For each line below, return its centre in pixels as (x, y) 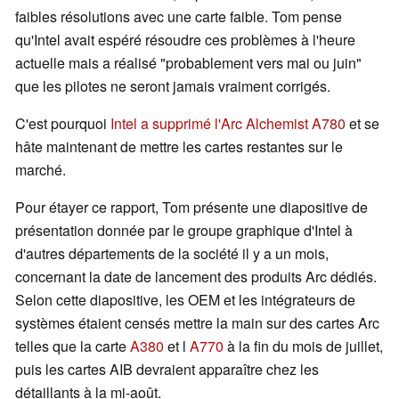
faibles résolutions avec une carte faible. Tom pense (179, 17)
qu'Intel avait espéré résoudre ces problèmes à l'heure (185, 40)
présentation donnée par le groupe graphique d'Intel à (184, 231)
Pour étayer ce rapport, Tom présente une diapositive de (191, 208)
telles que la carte (73, 346)
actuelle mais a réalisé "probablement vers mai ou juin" (188, 63)
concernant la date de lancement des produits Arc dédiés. (196, 277)
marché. (41, 170)
